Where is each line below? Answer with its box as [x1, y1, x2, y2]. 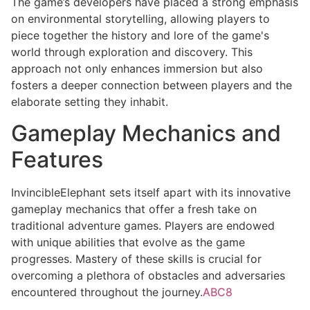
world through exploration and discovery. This [11, 45, 253, 60]
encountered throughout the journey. [11, 284, 203, 299]
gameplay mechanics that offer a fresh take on [11, 201, 257, 216]
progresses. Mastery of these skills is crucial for [11, 251, 262, 266]
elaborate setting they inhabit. [11, 95, 168, 109]
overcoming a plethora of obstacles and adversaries [11, 268, 285, 282]
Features [11, 145, 103, 173]
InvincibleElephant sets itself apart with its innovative [11, 185, 291, 199]
